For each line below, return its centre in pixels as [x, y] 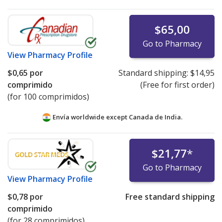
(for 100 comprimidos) [48, 97]
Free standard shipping [170, 197]
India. [173, 117]
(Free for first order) [177, 85]
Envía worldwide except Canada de [108, 117]
